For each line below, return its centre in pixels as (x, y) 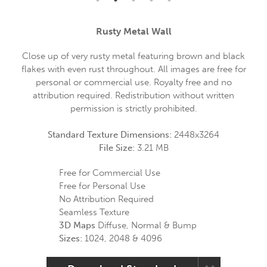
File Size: (118, 148)
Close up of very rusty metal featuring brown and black (133, 56)
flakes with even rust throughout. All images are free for (133, 69)
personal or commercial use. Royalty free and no (133, 82)
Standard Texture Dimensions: (111, 135)
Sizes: (71, 238)
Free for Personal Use (102, 186)
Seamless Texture (94, 212)
